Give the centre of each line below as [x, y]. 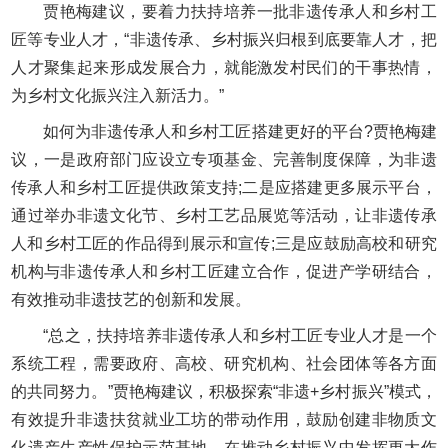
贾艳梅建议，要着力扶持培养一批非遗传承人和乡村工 [240, 12]
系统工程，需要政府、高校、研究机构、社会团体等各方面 [224, 364]
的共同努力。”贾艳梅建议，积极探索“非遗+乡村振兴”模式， [224, 392]
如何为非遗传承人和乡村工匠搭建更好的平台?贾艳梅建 [240, 132]
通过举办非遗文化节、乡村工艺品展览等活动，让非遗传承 [224, 216]
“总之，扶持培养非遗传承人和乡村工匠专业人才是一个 [240, 336]
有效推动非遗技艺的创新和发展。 [131, 300]
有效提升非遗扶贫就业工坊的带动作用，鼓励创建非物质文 [224, 420]
